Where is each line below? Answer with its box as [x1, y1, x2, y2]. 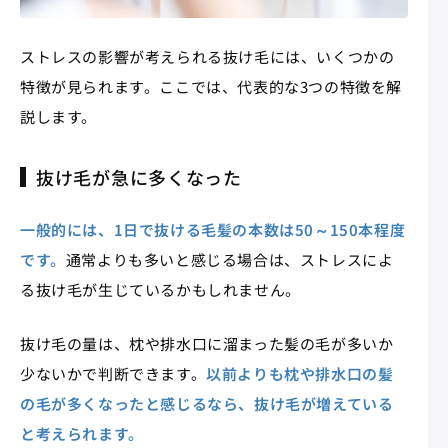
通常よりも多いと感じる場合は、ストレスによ [65, 248, 394, 270]
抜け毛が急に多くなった [36, 163, 242, 190]
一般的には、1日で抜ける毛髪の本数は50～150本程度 [20, 218, 406, 240]
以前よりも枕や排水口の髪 [206, 362, 394, 384]
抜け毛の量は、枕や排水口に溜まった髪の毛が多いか [20, 332, 394, 354]
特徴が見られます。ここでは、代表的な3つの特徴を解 [20, 75, 402, 97]
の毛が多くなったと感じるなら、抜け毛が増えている [20, 392, 394, 414]
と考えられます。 [20, 422, 144, 444]
